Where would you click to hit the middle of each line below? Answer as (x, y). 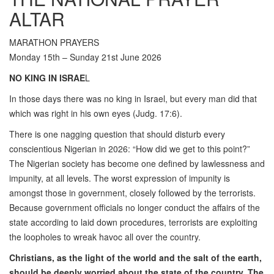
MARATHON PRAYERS (54, 43)
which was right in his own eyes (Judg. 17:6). (96, 113)
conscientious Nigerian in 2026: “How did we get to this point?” (130, 149)
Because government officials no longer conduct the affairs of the (135, 208)
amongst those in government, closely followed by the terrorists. (132, 193)
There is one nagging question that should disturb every (117, 134)
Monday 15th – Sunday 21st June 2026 (85, 57)
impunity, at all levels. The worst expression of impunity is (120, 178)
